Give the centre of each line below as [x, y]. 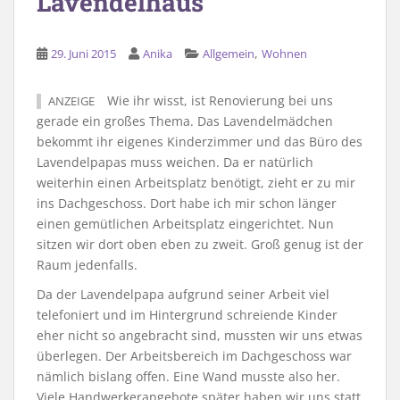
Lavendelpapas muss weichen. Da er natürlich [175, 162]
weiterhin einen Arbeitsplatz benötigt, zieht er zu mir [196, 182]
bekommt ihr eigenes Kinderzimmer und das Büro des [200, 141]
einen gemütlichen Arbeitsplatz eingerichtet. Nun [185, 223]
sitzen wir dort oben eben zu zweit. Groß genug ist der [200, 244]
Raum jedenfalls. [87, 264]
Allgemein [229, 53]
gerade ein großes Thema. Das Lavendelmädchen [185, 121]
